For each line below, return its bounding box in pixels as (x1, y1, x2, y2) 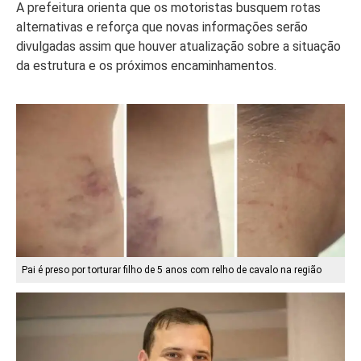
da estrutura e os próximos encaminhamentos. (16, 58, 276, 74)
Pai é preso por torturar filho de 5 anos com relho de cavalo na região (22, 263, 322, 276)
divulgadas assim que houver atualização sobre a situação (16, 39, 341, 55)
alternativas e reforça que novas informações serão (16, 19, 308, 35)
